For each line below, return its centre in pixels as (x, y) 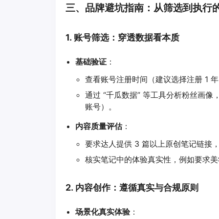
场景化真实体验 (103, 211)
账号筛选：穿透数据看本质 (127, 37)
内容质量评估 (99, 126)
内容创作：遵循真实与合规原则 (137, 187)
